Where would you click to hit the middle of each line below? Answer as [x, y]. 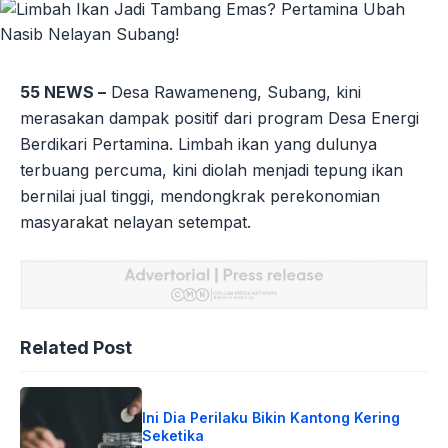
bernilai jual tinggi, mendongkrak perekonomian [200, 195]
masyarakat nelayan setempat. [135, 221]
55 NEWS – [63, 91]
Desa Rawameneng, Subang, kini [233, 91]
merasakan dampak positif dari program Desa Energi [219, 117]
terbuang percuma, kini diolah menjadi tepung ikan [211, 169]
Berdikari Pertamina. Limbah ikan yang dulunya [198, 143]
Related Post [76, 348]
